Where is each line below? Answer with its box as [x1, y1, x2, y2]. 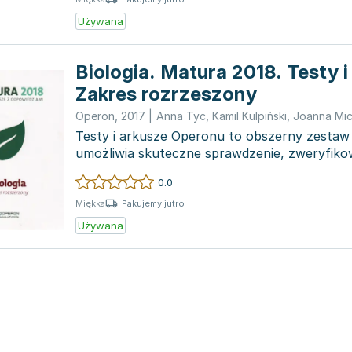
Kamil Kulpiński [212, 109, 287, 123]
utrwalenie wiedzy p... [75, 163, 205, 178]
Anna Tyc [156, 109, 206, 123]
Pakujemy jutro [122, 197, 185, 209]
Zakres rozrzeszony [75, 82, 257, 105]
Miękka [75, 198, 105, 209]
